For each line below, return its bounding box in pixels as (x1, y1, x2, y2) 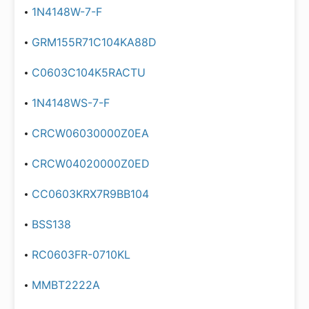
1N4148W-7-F (32, 5, 102, 19)
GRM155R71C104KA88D (32, 35, 157, 49)
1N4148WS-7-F (32, 96, 110, 110)
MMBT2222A (32, 278, 100, 292)
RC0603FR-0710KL (32, 248, 130, 261)
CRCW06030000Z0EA (32, 126, 149, 140)
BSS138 (32, 217, 71, 231)
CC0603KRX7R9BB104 (32, 187, 149, 201)
